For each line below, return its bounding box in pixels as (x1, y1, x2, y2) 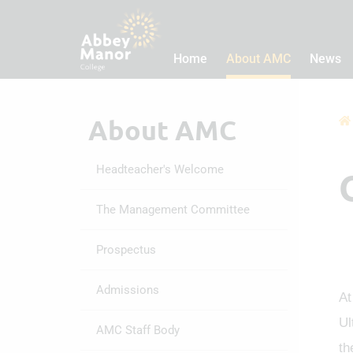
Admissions (96, 283, 159, 297)
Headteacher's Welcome (96, 162, 224, 176)
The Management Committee (96, 203, 250, 217)
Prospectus (96, 243, 156, 257)
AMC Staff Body (96, 323, 180, 337)
